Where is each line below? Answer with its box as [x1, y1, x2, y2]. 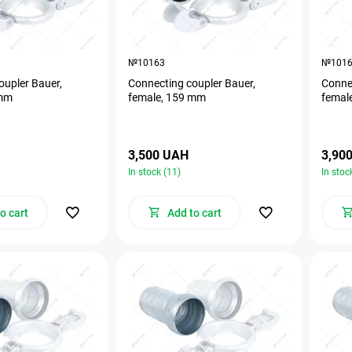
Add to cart [167, 206, 222, 219]
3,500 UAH [128, 147, 189, 163]
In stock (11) [128, 166, 181, 178]
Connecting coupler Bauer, [128, 76, 255, 90]
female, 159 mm [128, 90, 206, 104]
